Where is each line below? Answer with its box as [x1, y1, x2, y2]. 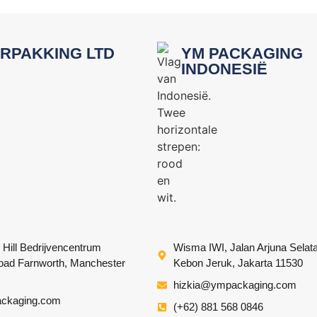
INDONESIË [180, 60, 267, 79]
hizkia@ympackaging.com [173, 279, 296, 292]
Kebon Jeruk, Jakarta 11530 [173, 257, 303, 270]
